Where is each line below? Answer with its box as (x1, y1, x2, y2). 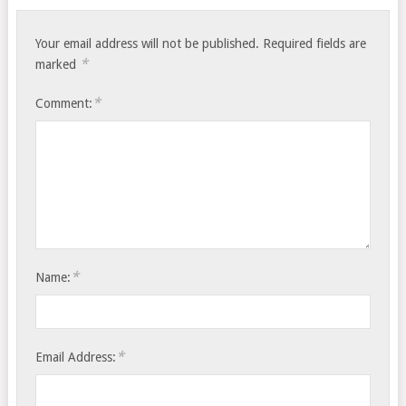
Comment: (35, 96, 93, 111)
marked (35, 57, 81, 72)
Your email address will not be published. (35, 36, 260, 51)
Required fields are (263, 36, 367, 51)
